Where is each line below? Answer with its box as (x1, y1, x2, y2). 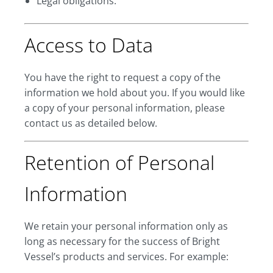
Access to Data (24, 32, 153, 58)
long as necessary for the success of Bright (24, 235, 220, 248)
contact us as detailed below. (24, 116, 157, 130)
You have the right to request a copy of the (24, 71, 221, 84)
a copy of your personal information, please (24, 101, 225, 115)
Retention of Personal (24, 149, 214, 175)
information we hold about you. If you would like (24, 86, 245, 99)
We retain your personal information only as (24, 219, 228, 233)
